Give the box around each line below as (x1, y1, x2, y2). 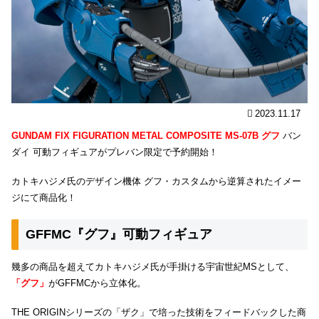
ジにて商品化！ (11, 192, 76, 204)
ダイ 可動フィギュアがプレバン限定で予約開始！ (11, 147, 218, 158)
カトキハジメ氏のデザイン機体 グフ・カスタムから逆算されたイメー (11, 176, 301, 187)
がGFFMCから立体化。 (48, 278, 146, 289)
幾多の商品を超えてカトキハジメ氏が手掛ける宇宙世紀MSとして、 (11, 261, 294, 273)
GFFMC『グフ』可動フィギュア (26, 226, 212, 241)
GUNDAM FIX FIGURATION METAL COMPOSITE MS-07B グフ (11, 130, 280, 142)
